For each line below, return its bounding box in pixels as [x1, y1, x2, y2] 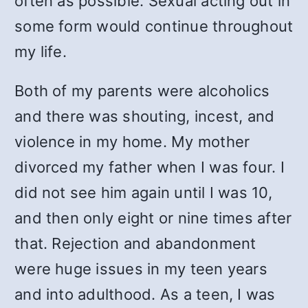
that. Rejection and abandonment [14, 234, 256, 252]
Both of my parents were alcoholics [14, 82, 270, 100]
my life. [14, 43, 67, 60]
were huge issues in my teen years [14, 260, 267, 278]
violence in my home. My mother [14, 133, 250, 151]
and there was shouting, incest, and [14, 107, 275, 125]
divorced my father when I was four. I [14, 158, 285, 176]
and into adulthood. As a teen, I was [14, 285, 276, 303]
